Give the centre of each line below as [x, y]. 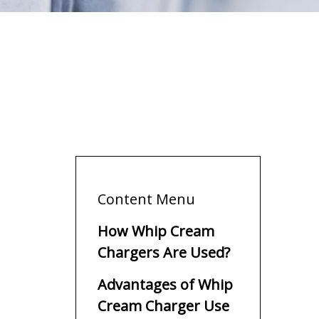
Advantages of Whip [165, 284]
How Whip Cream [156, 231]
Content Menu [146, 199]
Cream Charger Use [163, 306]
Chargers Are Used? [164, 252]
